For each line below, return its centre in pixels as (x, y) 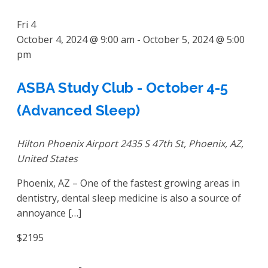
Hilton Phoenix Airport (68, 143)
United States (47, 158)
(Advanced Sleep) (78, 110)
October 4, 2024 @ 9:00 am (76, 39)
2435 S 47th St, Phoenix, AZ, (182, 143)
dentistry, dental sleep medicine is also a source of (129, 198)
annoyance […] (49, 213)
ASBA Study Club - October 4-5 (122, 87)
